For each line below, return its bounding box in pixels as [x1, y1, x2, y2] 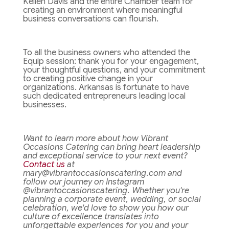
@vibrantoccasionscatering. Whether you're [22, 186, 189, 196]
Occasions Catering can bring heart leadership [22, 142, 200, 153]
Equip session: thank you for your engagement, [22, 56, 199, 67]
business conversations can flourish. [22, 14, 158, 25]
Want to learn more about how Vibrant [22, 133, 168, 144]
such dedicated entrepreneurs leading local [22, 91, 186, 102]
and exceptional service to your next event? [22, 151, 188, 162]
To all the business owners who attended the [22, 48, 190, 58]
